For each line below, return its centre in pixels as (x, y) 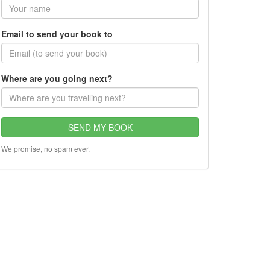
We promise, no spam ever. (46, 149)
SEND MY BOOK (100, 127)
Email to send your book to (57, 34)
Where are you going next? (57, 78)
